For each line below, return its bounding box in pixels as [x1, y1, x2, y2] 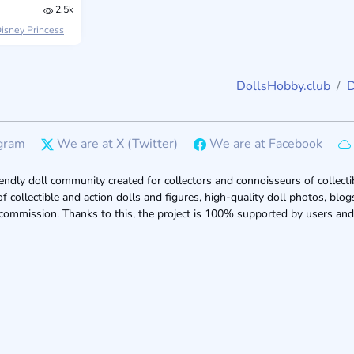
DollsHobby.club [236, 77, 330, 95]
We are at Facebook [209, 134, 322, 153]
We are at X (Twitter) [57, 134, 178, 153]
